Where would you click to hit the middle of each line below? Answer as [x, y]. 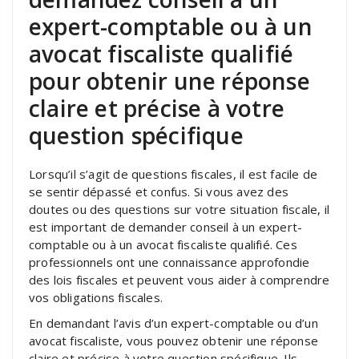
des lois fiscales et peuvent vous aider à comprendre [179, 279]
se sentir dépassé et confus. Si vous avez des [159, 191]
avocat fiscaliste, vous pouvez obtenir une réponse [174, 340]
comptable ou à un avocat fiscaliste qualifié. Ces [163, 244]
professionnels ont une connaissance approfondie [169, 262]
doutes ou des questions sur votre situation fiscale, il [179, 209]
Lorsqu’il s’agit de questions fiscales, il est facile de [173, 173]
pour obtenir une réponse [169, 81]
